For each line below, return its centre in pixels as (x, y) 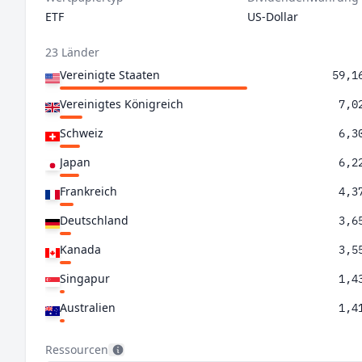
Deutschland (94, 220)
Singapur (85, 278)
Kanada (80, 249)
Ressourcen (77, 349)
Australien (88, 307)
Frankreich (88, 191)
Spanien (82, 337)
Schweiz (82, 133)
